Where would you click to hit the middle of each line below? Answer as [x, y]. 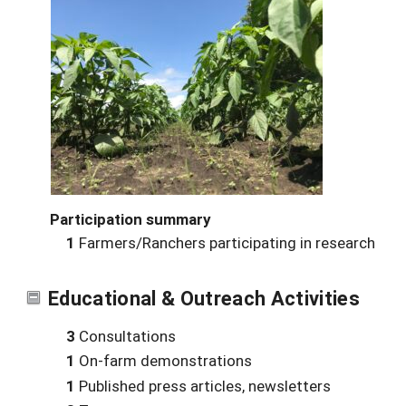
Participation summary [130, 219]
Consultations [126, 336]
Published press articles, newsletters [203, 385]
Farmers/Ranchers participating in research [225, 243]
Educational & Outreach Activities [204, 297]
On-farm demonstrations [164, 361]
